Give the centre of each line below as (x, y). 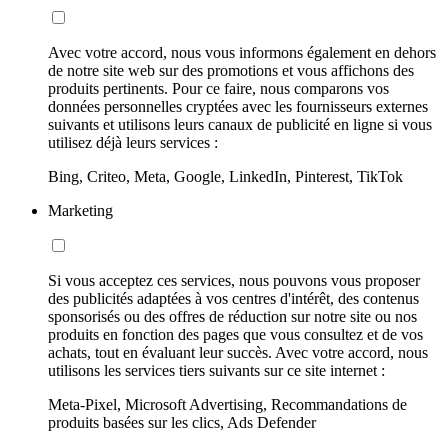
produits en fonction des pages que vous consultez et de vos (235, 334)
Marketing (80, 210)
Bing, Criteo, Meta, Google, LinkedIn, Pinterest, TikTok (225, 176)
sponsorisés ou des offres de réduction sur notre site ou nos (232, 316)
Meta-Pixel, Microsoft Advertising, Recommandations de (227, 404)
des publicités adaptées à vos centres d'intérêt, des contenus (233, 298)
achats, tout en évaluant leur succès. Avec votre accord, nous (238, 352)
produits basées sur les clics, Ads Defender (182, 422)
